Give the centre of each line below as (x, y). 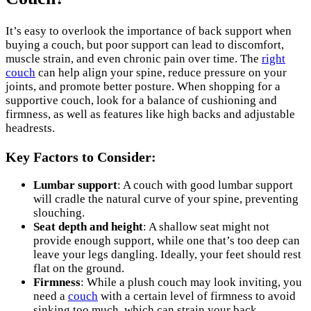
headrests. (30, 128)
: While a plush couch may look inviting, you (191, 283)
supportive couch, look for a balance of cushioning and (141, 100)
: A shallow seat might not (206, 227)
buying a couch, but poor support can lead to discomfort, (145, 44)
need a (51, 296)
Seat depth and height (88, 227)
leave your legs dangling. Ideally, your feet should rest (167, 255)
